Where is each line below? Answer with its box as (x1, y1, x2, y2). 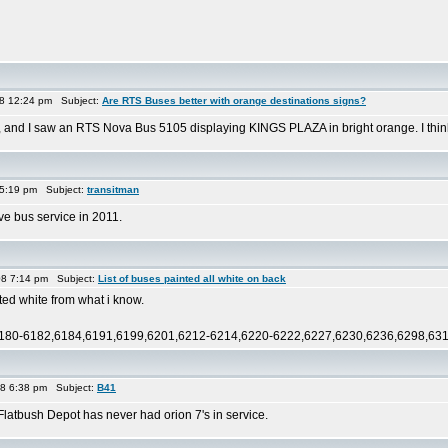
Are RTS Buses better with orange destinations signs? (102, 95, 366, 106)
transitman (87, 184, 139, 195)
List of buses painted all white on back (98, 273, 286, 284)
